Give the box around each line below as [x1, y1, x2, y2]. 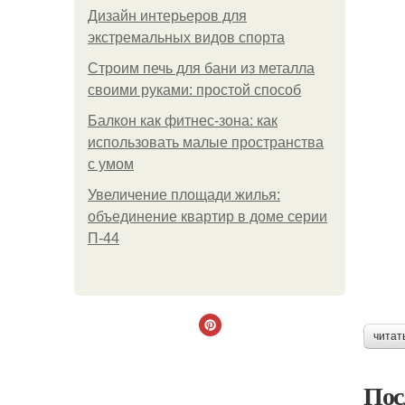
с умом [88, 156, 134, 172]
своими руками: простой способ [88, 82, 301, 98]
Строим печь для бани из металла [88, 61, 315, 76]
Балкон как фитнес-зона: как [88, 113, 278, 128]
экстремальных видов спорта [88, 30, 285, 45]
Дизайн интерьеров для [88, 8, 247, 24]
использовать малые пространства [88, 135, 324, 150]
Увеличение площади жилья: [88, 187, 280, 202]
